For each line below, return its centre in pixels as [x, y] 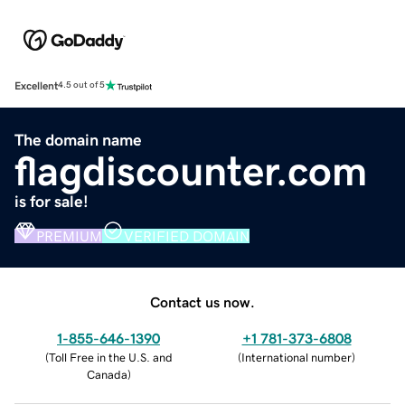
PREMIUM [69, 235]
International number [297, 357]
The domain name [78, 140]
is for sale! [52, 201]
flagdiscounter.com [191, 170]
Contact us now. [202, 301]
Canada [107, 374]
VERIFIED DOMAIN [187, 235]
